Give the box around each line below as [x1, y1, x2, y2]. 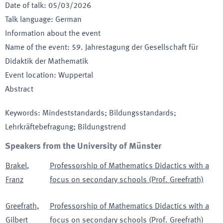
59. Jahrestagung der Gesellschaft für [72, 44, 198, 52]
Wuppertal [58, 72, 93, 80]
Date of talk [5, 2, 44, 10]
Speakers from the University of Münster [5, 142, 161, 151]
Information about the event [5, 30, 101, 38]
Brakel [5, 162, 27, 170]
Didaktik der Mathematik [5, 58, 88, 66]
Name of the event [5, 44, 67, 52]
